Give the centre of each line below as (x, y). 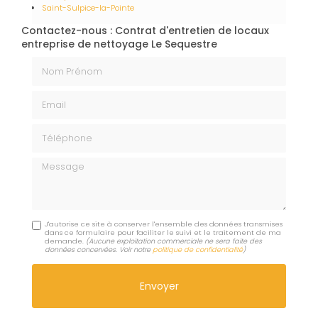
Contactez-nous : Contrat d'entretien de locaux (145, 31)
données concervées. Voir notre (99, 250)
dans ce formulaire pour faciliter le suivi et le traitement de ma (163, 233)
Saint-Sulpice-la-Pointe (88, 8)
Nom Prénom (65, 63)
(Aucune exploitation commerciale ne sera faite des (174, 241)
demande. (66, 241)
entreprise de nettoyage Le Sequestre (119, 44)
